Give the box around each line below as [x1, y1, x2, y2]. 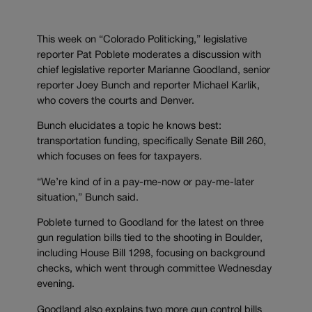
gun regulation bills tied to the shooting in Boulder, [37, 234, 263, 244]
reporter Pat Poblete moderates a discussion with [37, 50, 261, 60]
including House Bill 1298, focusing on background [37, 249, 265, 259]
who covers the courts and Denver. [37, 96, 194, 106]
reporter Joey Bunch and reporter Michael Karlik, [37, 81, 260, 91]
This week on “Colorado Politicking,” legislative [37, 35, 247, 45]
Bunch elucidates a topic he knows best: [37, 122, 221, 132]
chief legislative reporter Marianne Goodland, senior [37, 65, 270, 75]
